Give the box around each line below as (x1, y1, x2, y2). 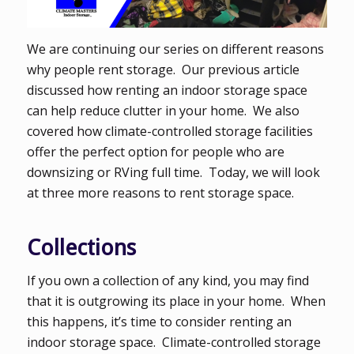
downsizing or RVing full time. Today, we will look (26, 163, 320, 181)
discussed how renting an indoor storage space (26, 81, 307, 99)
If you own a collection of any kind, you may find (26, 272, 309, 290)
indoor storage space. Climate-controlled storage (26, 333, 321, 352)
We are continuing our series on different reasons (26, 40, 324, 58)
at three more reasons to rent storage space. (26, 183, 294, 201)
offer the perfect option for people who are (26, 142, 284, 160)
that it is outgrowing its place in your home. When (26, 292, 326, 311)
